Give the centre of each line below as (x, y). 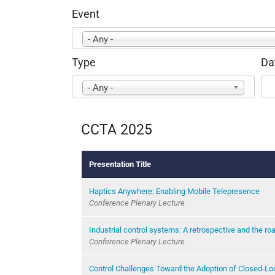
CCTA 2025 (117, 129)
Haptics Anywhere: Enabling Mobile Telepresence (174, 191)
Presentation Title (120, 164)
